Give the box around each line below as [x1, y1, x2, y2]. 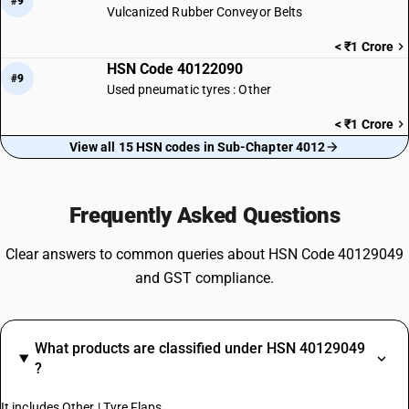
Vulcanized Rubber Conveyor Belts [106, 5, 303, 19]
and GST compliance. [135, 269, 274, 287]
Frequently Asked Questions [68, 203, 341, 228]
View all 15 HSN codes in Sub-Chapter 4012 [68, 140, 326, 154]
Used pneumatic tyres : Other [106, 82, 271, 97]
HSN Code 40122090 [106, 60, 243, 78]
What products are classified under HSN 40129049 [34, 340, 365, 357]
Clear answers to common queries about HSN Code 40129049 [5, 246, 404, 263]
